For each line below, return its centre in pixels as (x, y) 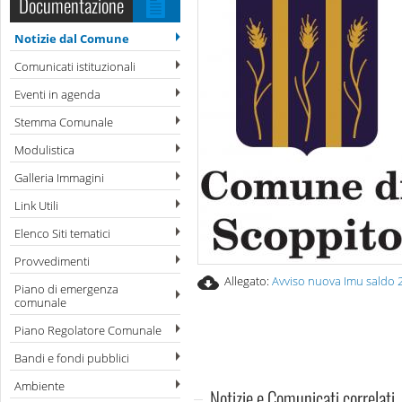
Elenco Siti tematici (62, 233)
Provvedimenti (52, 261)
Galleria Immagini (59, 178)
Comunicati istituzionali (75, 66)
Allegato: (248, 281)
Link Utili (36, 205)
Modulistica (44, 150)
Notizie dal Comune (72, 39)
